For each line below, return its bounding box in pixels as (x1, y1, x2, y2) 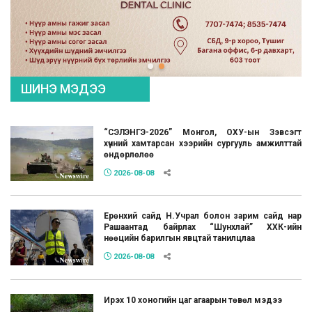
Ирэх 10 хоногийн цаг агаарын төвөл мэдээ (104, 295, 283, 305)
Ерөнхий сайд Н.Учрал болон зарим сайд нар (104, 211, 302, 221)
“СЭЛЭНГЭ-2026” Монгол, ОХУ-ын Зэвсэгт (104, 127, 302, 137)
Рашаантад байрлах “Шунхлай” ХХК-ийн (104, 222, 302, 233)
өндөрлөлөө (104, 149, 155, 159)
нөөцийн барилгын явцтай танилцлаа (104, 233, 256, 244)
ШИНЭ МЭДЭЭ (21, 81, 106, 96)
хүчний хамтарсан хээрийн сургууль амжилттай (104, 138, 302, 148)
